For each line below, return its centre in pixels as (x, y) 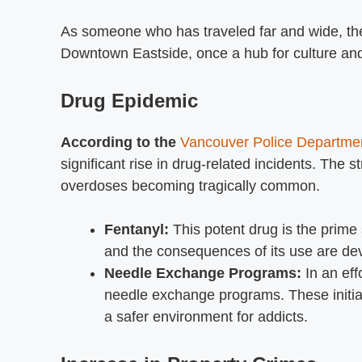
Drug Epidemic (129, 100)
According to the (118, 142)
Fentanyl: (137, 229)
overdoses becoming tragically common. (190, 185)
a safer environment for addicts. (206, 316)
